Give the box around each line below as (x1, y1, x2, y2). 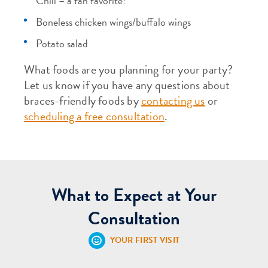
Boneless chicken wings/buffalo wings (36, 14, 191, 30)
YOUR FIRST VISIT (109, 234, 180, 246)
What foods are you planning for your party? (24, 60, 233, 78)
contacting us (141, 92, 205, 109)
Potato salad (36, 35, 88, 51)
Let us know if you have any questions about (24, 76, 230, 94)
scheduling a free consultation (24, 107, 165, 125)
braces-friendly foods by (24, 92, 141, 109)
